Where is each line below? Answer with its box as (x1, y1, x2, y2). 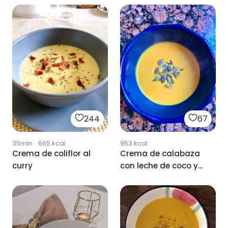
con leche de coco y (120, 160, 198, 172)
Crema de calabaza (120, 148, 200, 159)
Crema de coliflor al (12, 148, 91, 159)
